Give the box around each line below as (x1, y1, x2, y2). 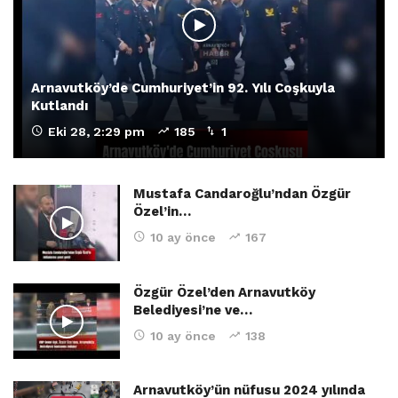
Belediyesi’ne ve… (133, 301, 252, 318)
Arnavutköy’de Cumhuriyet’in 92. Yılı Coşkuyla (31, 79, 335, 96)
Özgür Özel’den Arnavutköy (133, 283, 315, 300)
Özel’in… (133, 203, 191, 219)
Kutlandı (31, 97, 88, 114)
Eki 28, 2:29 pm (48, 123, 145, 139)
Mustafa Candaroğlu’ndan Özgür (133, 185, 351, 202)
